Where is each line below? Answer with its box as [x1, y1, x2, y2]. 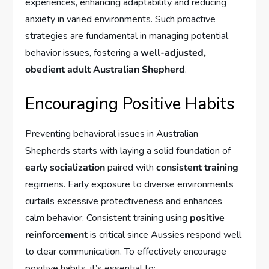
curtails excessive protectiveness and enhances [25, 194, 223, 208]
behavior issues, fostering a [25, 46, 141, 59]
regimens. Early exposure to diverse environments [25, 177, 234, 191]
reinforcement [25, 228, 88, 241]
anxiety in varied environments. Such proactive [25, 12, 216, 26]
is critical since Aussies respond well [88, 228, 242, 241]
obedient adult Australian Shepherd [25, 62, 186, 76]
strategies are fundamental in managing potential [25, 29, 229, 43]
